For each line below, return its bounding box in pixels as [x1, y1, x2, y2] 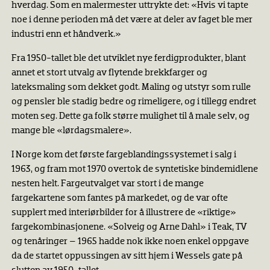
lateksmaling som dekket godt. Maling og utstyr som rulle [11, 83, 251, 93]
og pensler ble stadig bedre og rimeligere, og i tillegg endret [11, 97, 256, 107]
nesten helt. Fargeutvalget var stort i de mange [11, 179, 204, 189]
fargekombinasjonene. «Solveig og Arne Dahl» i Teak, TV [11, 222, 247, 233]
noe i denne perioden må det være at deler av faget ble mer [11, 15, 253, 25]
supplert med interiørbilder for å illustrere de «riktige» [11, 208, 236, 218]
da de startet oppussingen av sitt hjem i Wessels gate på [11, 251, 242, 262]
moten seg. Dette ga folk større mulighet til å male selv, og [11, 111, 250, 122]
